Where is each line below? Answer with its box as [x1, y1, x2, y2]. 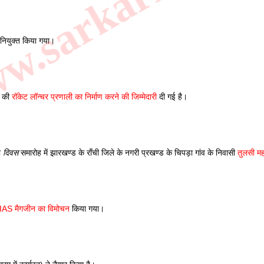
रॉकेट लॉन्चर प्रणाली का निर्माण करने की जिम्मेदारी [12, 92, 157, 101]
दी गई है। [157, 92, 190, 101]
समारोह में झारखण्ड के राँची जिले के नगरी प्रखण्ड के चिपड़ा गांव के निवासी [18, 148, 237, 157]
